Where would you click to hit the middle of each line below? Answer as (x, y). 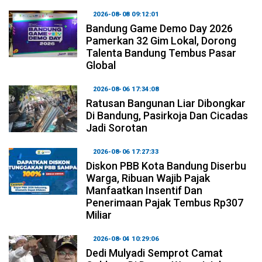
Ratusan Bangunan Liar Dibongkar (166, 103)
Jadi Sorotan (117, 127)
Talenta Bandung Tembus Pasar (161, 53)
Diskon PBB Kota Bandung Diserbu (166, 166)
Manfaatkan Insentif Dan (144, 190)
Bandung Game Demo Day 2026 (160, 28)
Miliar (99, 215)
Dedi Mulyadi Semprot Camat (155, 253)
